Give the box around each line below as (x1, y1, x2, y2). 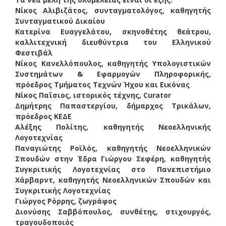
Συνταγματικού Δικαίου (15, 16, 105, 26)
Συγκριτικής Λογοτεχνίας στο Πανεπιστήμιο (15, 164, 211, 174)
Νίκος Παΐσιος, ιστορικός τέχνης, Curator (15, 90, 171, 100)
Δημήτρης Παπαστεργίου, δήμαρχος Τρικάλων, (15, 100, 211, 110)
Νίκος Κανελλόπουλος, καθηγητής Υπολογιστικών (15, 58, 211, 68)
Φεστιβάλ (15, 47, 52, 58)
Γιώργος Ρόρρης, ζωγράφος (15, 196, 117, 206)
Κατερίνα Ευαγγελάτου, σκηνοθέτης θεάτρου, (15, 26, 211, 36)
